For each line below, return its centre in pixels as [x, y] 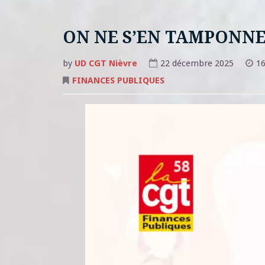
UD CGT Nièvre [106, 63]
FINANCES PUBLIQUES [118, 80]
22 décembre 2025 [197, 63]
